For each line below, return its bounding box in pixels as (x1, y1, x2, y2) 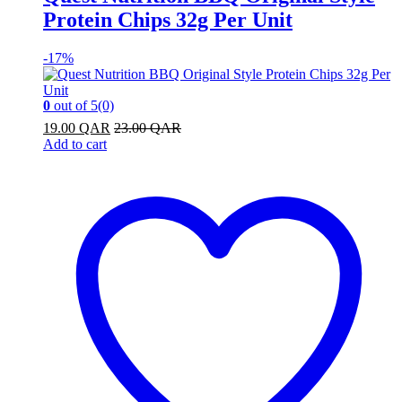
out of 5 (50, 97, 98, 113)
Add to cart (43, 135, 107, 152)
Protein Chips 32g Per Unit (43, 7, 293, 31)
